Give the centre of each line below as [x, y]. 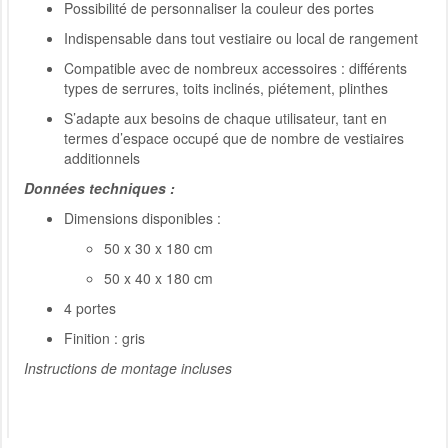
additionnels [102, 158]
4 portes [90, 308]
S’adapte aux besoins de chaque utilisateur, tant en [225, 118]
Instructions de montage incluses [128, 368]
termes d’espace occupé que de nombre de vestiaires [234, 138]
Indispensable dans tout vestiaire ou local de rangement [241, 38]
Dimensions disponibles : [142, 218]
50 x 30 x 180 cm [158, 248]
